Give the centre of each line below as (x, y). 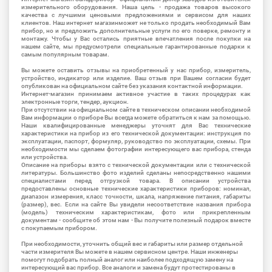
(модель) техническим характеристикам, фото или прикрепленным (136, 212)
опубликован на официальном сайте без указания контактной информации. (132, 86)
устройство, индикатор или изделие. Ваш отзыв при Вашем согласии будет (136, 78)
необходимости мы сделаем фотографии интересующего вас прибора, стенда (136, 149)
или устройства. (45, 157)
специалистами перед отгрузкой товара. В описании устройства (136, 181)
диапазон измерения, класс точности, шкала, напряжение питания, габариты (136, 197)
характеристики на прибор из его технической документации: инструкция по (136, 134)
